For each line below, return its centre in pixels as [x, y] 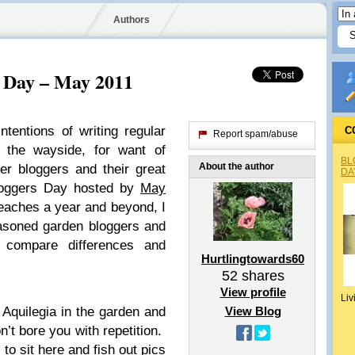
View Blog [253, 311]
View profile [253, 292]
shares [261, 276]
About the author [237, 166]
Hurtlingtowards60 [253, 259]
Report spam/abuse [256, 134]
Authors [131, 20]
